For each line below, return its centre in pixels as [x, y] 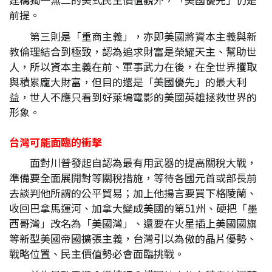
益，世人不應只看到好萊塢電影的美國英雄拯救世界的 [133, 97]
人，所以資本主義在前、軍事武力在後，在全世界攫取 [133, 66]
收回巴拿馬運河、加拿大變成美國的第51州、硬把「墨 [133, 208]
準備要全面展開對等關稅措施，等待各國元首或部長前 [133, 178]
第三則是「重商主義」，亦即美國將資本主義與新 [143, 36]
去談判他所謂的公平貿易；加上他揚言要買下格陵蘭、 [133, 193]
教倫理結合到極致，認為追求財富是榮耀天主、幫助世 [133, 51]
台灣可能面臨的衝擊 [56, 142]
